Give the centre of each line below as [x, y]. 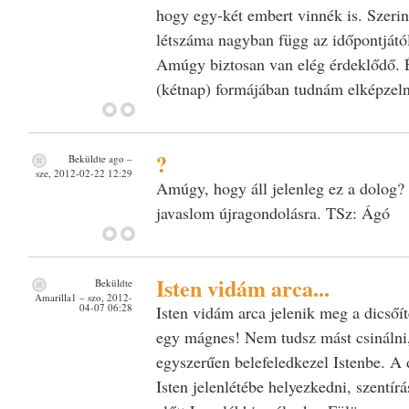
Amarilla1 [55, 297]
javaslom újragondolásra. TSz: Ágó [273, 212]
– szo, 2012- [104, 297]
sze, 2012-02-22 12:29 [84, 173]
